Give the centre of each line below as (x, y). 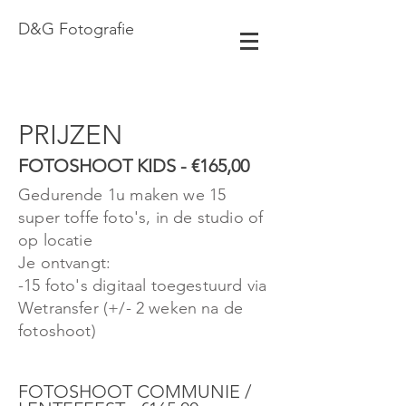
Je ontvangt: (65, 263)
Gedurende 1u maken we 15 (122, 195)
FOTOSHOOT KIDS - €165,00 (134, 166)
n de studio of (211, 217)
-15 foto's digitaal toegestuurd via (143, 285)
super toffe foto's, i (89, 217)
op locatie (55, 240)
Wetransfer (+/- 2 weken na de (131, 308)
